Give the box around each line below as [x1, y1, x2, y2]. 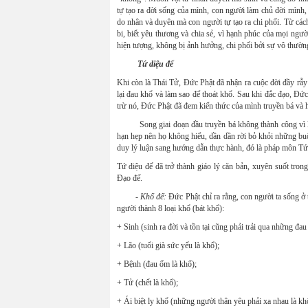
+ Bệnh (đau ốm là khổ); [116, 259, 199, 269]
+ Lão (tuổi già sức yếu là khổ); [116, 241, 219, 250]
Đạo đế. [116, 173, 142, 183]
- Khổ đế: [135, 192, 169, 201]
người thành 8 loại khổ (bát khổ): [116, 203, 224, 213]
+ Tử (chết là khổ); [116, 278, 178, 287]
